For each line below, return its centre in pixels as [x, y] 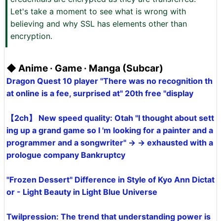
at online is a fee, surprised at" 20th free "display [100, 93]
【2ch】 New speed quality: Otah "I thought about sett [110, 118]
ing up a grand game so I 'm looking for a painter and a [110, 130]
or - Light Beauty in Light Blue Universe [82, 192]
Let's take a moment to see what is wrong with [98, 11]
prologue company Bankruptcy [66, 155]
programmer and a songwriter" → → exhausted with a [110, 143]
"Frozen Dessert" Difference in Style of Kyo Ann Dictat [110, 180]
